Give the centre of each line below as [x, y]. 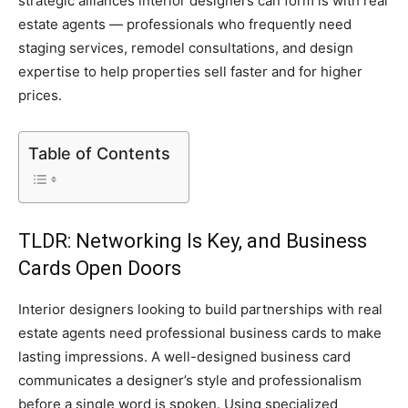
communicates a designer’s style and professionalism [190, 380]
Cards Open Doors [100, 268]
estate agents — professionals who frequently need [185, 24]
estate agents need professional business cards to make [200, 332]
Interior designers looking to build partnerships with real [200, 309]
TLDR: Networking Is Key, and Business [193, 240]
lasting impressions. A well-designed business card [184, 356]
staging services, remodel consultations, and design [186, 47]
